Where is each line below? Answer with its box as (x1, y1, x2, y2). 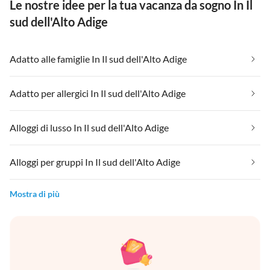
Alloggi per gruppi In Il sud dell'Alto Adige (10, 156, 180, 168)
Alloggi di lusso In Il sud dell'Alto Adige (10, 122, 169, 134)
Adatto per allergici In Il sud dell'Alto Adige (10, 87, 186, 99)
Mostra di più (10, 189, 60, 199)
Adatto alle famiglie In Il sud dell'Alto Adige (10, 53, 187, 65)
